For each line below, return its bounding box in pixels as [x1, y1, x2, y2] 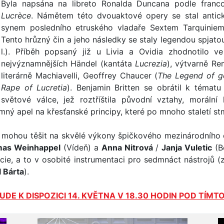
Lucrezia [134, 58, 167, 68]
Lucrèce [1, 10, 31, 20]
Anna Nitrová [101, 142, 153, 152]
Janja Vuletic [161, 142, 212, 152]
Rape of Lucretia [1, 82, 67, 92]
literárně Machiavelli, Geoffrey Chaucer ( [1, 70, 158, 80]
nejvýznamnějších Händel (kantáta [1, 58, 135, 68]
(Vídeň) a [60, 142, 101, 152]
